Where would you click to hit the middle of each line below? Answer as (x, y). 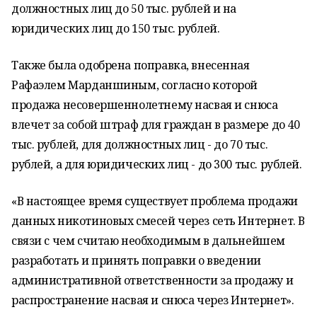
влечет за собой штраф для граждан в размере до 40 (156, 125)
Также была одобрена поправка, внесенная (131, 65)
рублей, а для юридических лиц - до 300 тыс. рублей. (157, 164)
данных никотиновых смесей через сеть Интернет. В (158, 221)
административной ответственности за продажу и (152, 280)
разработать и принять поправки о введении (136, 260)
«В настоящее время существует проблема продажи (155, 201)
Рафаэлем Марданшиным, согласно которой (135, 85)
